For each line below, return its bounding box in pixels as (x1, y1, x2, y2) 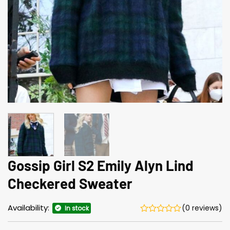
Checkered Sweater (8, 174, 132, 192)
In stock (65, 203, 89, 213)
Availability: (8, 202, 51, 213)
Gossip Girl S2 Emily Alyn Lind (8, 156, 194, 174)
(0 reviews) (182, 202, 222, 213)
